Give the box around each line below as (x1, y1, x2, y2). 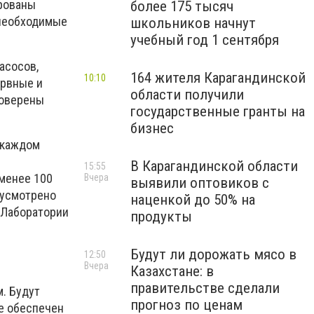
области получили (130, 86, 244, 103)
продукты (130, 208, 192, 225)
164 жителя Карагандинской (130, 69, 306, 86)
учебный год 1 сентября (130, 32, 279, 48)
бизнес (130, 120, 174, 137)
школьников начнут (130, 15, 256, 32)
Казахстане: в (130, 263, 214, 280)
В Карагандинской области (130, 158, 298, 175)
